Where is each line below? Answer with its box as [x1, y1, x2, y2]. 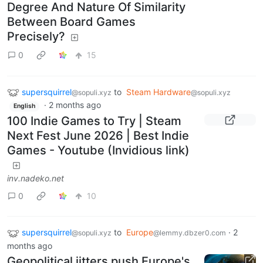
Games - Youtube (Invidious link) [7, 143, 190, 158]
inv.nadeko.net [7, 173, 64, 184]
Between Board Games [7, 14, 136, 29]
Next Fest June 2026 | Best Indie [7, 129, 189, 143]
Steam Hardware [126, 86, 191, 97]
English [13, 102, 35, 110]
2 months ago [48, 100, 101, 110]
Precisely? [7, 29, 65, 43]
